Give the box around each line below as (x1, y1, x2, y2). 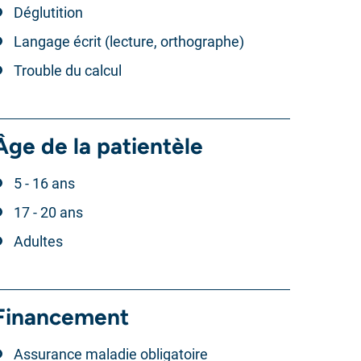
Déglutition (13, 4, 83, 21)
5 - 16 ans (13, 175, 75, 192)
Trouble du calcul (13, 62, 122, 79)
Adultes (13, 233, 63, 250)
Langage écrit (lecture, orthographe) (13, 33, 244, 50)
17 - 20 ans (13, 204, 83, 221)
